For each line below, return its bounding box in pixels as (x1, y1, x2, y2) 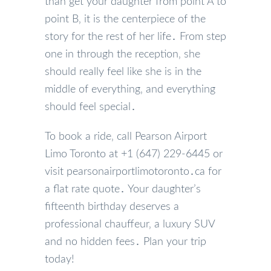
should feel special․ (45, 101, 136, 113)
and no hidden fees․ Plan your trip (45, 236, 206, 247)
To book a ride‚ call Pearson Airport (45, 131, 207, 142)
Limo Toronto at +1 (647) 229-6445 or (45, 148, 223, 160)
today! (45, 253, 74, 265)
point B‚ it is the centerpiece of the (45, 13, 206, 25)
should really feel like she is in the (45, 66, 201, 77)
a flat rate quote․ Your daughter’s (45, 183, 201, 195)
